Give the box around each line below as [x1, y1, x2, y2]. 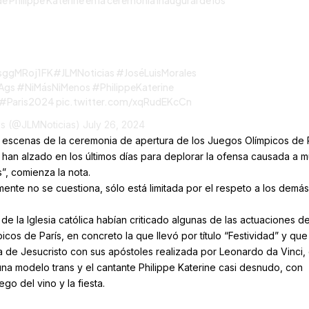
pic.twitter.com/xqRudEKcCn [55, 95, 192, 108]
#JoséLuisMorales [115, 66, 197, 79]
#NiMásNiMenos [16, 81, 90, 94]
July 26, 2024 [82, 118, 145, 130]
